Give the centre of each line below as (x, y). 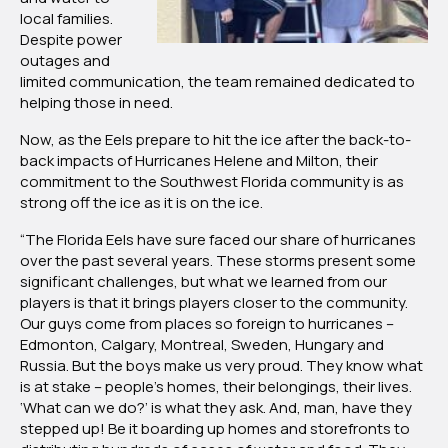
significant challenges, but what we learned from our (203, 282)
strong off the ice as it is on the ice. (143, 203)
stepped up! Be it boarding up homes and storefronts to (215, 429)
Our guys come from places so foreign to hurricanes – (207, 324)
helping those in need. (96, 103)
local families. (66, 19)
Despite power (71, 40)
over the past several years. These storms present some (218, 261)
